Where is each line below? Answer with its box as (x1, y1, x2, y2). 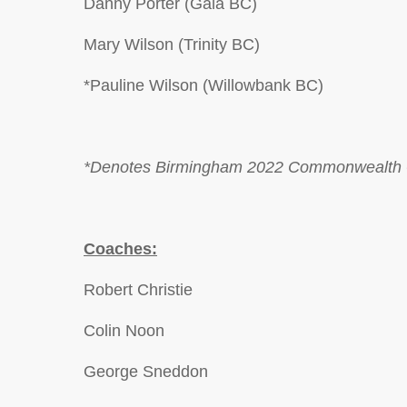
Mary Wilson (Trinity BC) (84, 35, 260, 54)
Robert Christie (84, 281, 193, 299)
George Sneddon (84, 362, 208, 381)
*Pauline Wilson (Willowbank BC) (84, 76, 323, 94)
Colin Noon (84, 322, 164, 340)
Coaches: (84, 240, 157, 258)
